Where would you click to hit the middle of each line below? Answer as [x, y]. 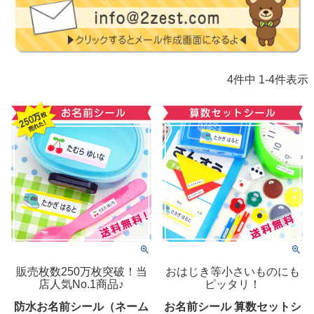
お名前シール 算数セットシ [233, 306]
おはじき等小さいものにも [233, 272]
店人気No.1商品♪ [81, 285]
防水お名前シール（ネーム [81, 306]
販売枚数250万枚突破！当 [81, 272]
